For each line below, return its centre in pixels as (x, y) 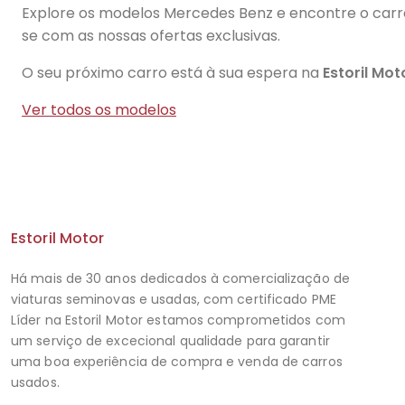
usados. (35, 382)
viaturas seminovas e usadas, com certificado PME (174, 299)
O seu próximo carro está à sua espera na (172, 73)
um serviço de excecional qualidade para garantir (170, 341)
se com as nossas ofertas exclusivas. (151, 36)
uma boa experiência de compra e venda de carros (177, 362)
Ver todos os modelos (99, 110)
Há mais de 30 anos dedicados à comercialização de (180, 278)
